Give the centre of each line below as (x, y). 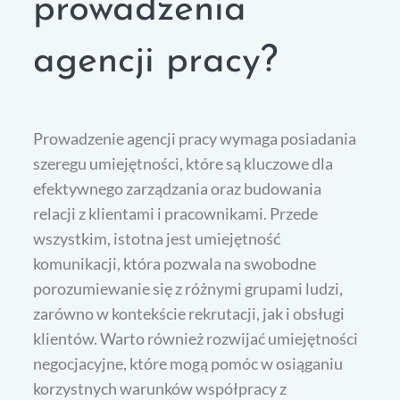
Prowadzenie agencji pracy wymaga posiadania (195, 139)
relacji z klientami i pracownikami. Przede (176, 214)
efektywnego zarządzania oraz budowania (178, 189)
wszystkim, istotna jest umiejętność (157, 239)
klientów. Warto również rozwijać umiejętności (196, 339)
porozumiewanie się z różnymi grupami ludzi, (188, 289)
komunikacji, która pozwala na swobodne (175, 264)
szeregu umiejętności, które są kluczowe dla (183, 164)
